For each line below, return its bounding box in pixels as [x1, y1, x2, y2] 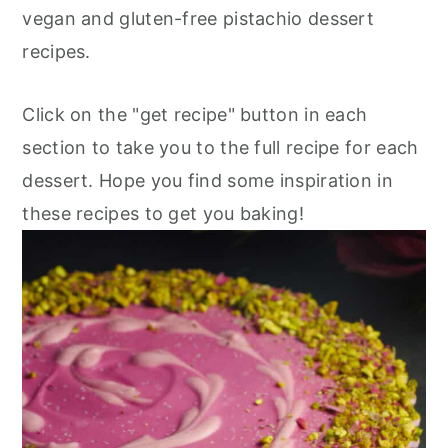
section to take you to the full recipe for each [22, 137, 419, 158]
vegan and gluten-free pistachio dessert [22, 8, 375, 29]
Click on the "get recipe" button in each [22, 104, 368, 125]
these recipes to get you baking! [22, 203, 304, 224]
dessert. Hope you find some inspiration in [22, 170, 393, 191]
